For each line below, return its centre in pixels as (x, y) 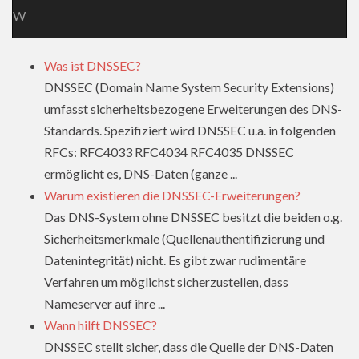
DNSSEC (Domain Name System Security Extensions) (189, 87)
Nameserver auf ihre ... (105, 304)
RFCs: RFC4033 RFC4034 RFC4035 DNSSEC (169, 152)
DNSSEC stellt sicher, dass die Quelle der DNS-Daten (189, 347)
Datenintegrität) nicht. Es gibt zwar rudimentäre (175, 260)
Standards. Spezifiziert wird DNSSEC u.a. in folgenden (190, 131)
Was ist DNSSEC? (93, 66)
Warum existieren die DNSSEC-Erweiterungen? (172, 196)
